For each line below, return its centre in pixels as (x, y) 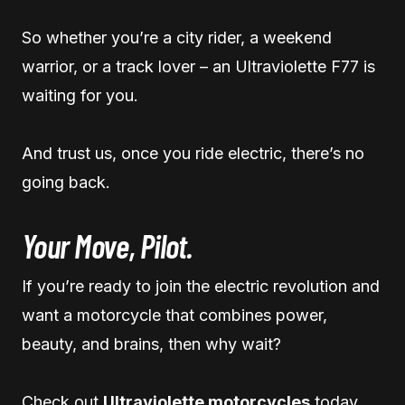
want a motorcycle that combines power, (174, 315)
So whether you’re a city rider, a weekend (177, 37)
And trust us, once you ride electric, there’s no (193, 153)
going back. (66, 182)
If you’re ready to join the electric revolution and (201, 286)
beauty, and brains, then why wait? (151, 344)
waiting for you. (80, 95)
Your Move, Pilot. (107, 245)
